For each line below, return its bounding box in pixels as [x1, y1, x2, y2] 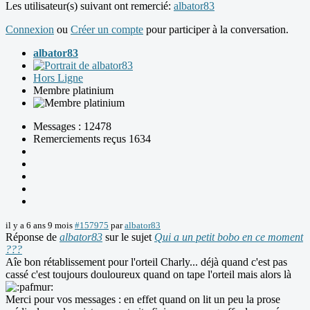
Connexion [6, 24, 54, 36]
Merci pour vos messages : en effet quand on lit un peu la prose [6, 293, 280, 306]
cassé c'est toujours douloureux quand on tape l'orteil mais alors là [6, 268, 291, 281]
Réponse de [6, 231, 60, 244]
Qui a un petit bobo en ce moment [154, 231, 303, 244]
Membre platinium [33, 84, 113, 97]
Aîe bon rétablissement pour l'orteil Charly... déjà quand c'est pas [6, 256, 287, 268]
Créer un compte [71, 24, 143, 36]
